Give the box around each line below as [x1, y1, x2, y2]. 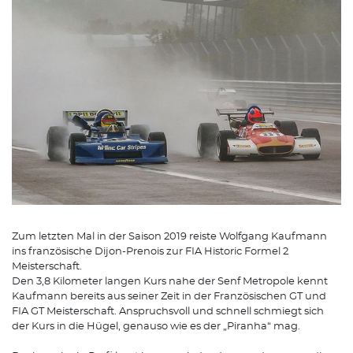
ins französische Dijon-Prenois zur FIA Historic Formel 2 [12, 246, 288, 257]
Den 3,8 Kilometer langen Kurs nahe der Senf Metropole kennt [12, 276, 328, 287]
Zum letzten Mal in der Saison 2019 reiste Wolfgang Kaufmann [12, 231, 327, 242]
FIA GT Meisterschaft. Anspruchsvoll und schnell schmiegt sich [12, 306, 324, 317]
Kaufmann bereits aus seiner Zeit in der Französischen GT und [12, 291, 326, 302]
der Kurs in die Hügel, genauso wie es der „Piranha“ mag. [12, 321, 303, 332]
